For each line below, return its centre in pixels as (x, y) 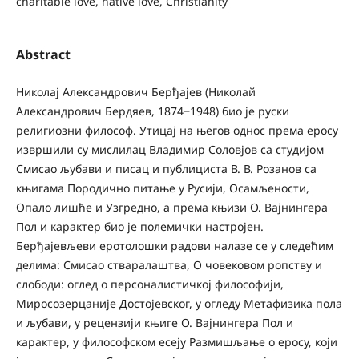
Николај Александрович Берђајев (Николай (135, 91)
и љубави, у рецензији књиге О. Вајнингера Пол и (154, 322)
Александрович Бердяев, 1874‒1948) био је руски (152, 111)
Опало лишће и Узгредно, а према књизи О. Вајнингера (171, 207)
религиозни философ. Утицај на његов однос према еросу (177, 130)
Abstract (43, 54)
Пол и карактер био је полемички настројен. (139, 226)
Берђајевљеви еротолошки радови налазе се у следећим (174, 245)
